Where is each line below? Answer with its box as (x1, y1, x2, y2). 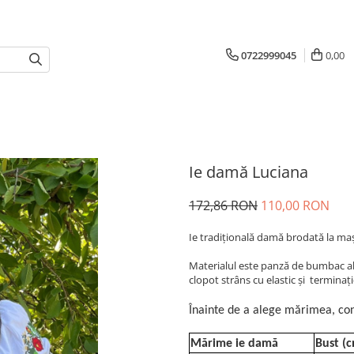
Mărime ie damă (190, 337, 278, 350)
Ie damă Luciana (189, 161, 308, 183)
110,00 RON (261, 197, 330, 214)
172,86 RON (189, 197, 258, 214)
